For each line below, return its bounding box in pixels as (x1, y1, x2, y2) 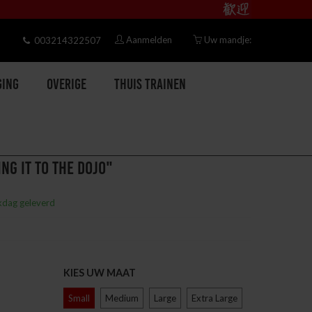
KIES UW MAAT (63, 267, 136, 279)
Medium (105, 292, 139, 304)
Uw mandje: (204, 34, 251, 45)
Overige (47, 78, 86, 93)
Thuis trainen (114, 78, 186, 93)
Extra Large (192, 292, 237, 304)
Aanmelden (126, 34, 172, 45)
